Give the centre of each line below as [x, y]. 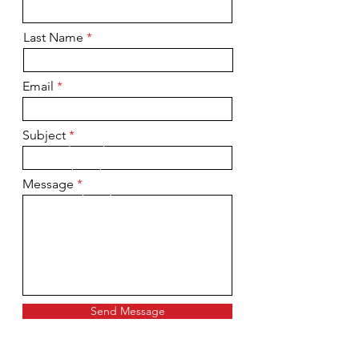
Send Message [127, 311]
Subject [44, 135]
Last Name [53, 37]
